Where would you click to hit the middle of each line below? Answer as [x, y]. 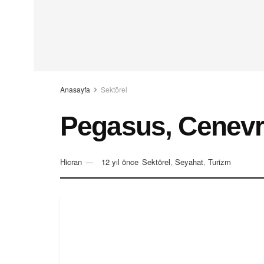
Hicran [71, 162]
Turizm [220, 162]
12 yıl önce [120, 162]
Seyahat [189, 162]
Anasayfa [75, 89]
